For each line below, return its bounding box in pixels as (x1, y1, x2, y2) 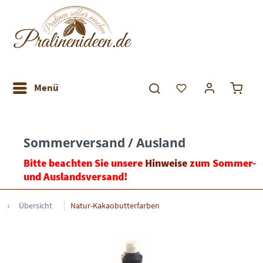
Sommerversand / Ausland (23, 134, 186, 151)
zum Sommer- (187, 156, 256, 170)
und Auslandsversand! (23, 170, 127, 183)
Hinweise (145, 156, 187, 170)
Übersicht (19, 200, 52, 211)
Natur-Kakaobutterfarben (70, 200, 160, 211)
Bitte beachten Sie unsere (23, 156, 145, 170)
